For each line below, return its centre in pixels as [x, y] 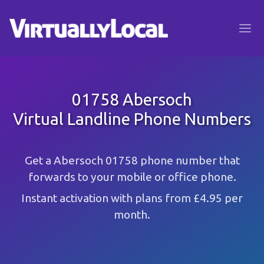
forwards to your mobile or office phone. [132, 177]
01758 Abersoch [132, 99]
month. [132, 214]
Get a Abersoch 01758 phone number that [132, 160]
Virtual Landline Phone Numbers [132, 119]
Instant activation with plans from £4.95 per [132, 198]
